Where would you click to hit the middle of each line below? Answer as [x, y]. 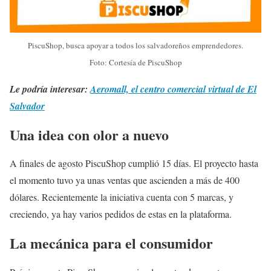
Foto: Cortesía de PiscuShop [135, 62]
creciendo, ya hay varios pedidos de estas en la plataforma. [121, 214]
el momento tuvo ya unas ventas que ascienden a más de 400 [125, 180]
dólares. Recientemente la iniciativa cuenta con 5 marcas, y [122, 197]
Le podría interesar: [50, 89]
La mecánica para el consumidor [111, 243]
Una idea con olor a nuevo [89, 134]
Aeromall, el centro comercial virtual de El [173, 89]
